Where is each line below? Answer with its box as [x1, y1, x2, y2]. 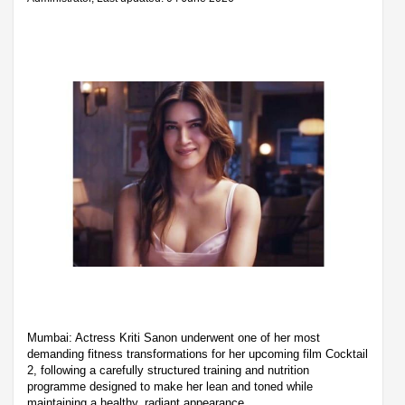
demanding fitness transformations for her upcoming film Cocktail [27, 346, 368, 361]
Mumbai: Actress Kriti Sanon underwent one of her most [27, 330, 320, 344]
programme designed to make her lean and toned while [27, 379, 313, 393]
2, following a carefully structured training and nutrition [27, 363, 309, 377]
